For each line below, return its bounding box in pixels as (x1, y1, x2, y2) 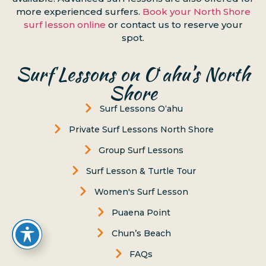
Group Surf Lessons (99, 145, 184, 156)
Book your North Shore (142, 6, 251, 18)
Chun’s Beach (111, 228, 171, 239)
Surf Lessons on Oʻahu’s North (16, 60, 250, 88)
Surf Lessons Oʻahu (99, 103, 183, 115)
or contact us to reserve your (105, 19, 243, 31)
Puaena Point (112, 207, 171, 218)
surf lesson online (23, 19, 106, 31)
